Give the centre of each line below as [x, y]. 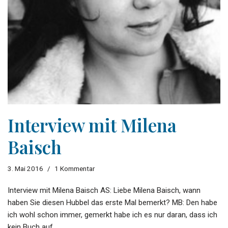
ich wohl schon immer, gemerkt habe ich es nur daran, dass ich [112, 215]
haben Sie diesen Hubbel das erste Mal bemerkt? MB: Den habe [112, 203]
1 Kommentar [75, 169]
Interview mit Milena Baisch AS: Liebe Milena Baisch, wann [104, 191]
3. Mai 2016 [25, 169]
